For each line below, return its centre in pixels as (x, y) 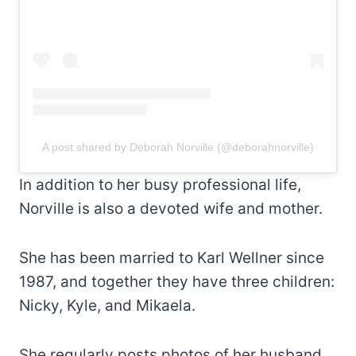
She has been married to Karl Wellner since (172, 257)
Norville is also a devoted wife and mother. (171, 208)
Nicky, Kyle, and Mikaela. (107, 305)
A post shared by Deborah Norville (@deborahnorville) (178, 147)
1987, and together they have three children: (177, 281)
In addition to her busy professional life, (160, 184)
